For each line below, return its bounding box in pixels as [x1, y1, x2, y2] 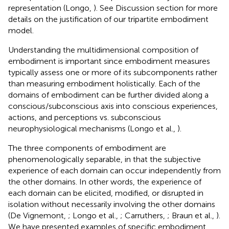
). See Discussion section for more [94, 3, 218, 13]
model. [8, 25, 34, 35]
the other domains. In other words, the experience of [8, 176, 201, 187]
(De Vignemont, [8, 210, 68, 220]
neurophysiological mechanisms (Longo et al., [8, 123, 177, 133]
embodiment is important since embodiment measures [8, 56, 210, 66]
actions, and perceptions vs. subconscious [8, 112, 161, 122]
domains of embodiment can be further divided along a [8, 89, 209, 100]
